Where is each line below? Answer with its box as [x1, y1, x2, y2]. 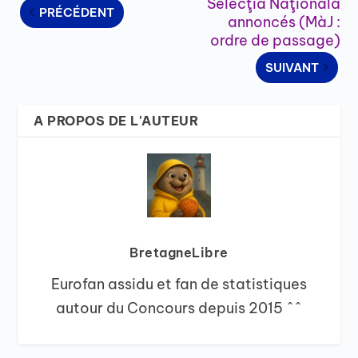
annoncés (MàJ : [227, 12, 340, 31]
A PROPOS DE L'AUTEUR [34, 112, 199, 129]
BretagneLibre [129, 244, 229, 261]
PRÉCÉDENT [39, 4, 115, 20]
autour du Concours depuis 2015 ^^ [56, 298, 302, 317]
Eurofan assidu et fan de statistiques [51, 274, 307, 293]
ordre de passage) [209, 30, 340, 50]
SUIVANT [265, 59, 319, 75]
